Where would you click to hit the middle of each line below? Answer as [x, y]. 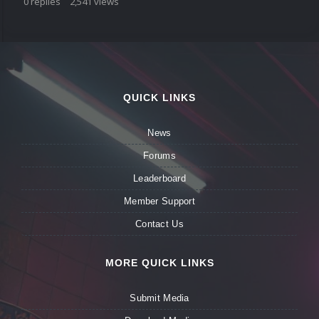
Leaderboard [159, 179]
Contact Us [159, 224]
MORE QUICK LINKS [159, 263]
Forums [159, 156]
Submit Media [159, 298]
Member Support [159, 202]
